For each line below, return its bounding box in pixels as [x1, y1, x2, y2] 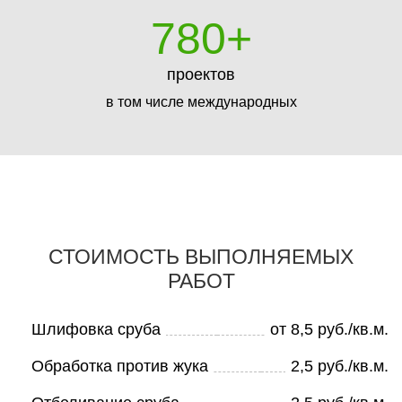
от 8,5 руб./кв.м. [270, 319, 389, 338]
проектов [167, 65, 235, 83]
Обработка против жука [31, 356, 208, 375]
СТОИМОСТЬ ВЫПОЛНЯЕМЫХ [48, 244, 354, 268]
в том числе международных [105, 93, 297, 109]
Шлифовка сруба [31, 319, 161, 338]
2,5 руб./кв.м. [291, 356, 389, 375]
